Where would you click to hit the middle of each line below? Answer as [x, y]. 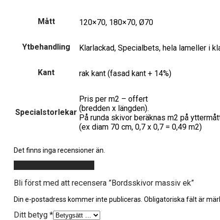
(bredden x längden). [114, 109]
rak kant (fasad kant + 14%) [125, 74]
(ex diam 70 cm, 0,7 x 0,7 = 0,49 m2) [140, 127]
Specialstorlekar [46, 112]
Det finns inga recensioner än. [59, 151]
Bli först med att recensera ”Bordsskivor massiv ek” [104, 183]
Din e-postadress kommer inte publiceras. [78, 199]
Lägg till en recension [54, 165]
